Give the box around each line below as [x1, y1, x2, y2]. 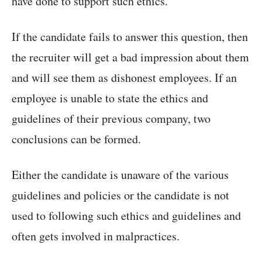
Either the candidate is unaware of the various [12, 167, 229, 183]
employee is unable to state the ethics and [12, 90, 208, 106]
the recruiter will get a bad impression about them [12, 49, 249, 65]
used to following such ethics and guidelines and [12, 208, 241, 224]
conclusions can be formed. [12, 131, 141, 147]
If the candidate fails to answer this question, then [12, 29, 248, 45]
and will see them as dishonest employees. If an [12, 70, 237, 86]
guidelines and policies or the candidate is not [12, 187, 229, 204]
